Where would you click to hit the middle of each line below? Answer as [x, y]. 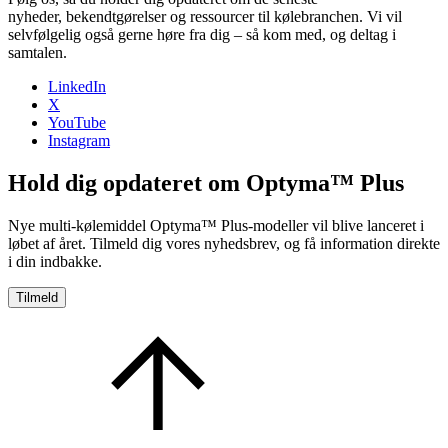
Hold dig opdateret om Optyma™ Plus [206, 183]
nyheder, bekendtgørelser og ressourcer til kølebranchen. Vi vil [205, 17]
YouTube [77, 123]
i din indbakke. [55, 262]
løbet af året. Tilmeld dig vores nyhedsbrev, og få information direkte [224, 244]
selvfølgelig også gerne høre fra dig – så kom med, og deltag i [202, 35]
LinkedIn [77, 87]
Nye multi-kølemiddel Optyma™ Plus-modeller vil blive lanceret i [216, 226]
